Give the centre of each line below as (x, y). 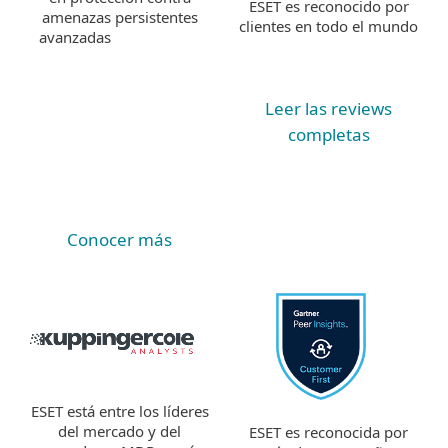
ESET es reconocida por (328, 432)
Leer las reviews (328, 109)
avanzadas (76, 37)
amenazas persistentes (119, 17)
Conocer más (119, 240)
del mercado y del (119, 431)
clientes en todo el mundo (328, 26)
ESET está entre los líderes (119, 411)
